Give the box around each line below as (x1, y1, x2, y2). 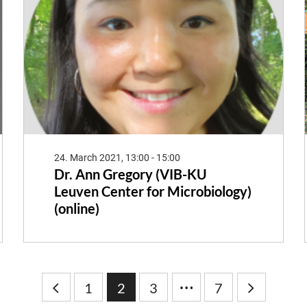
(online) (53, 200, 99, 217)
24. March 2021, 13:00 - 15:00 (53, 152, 180, 164)
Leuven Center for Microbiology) (53, 183, 251, 200)
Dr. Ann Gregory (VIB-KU (53, 166, 207, 183)
